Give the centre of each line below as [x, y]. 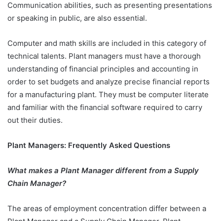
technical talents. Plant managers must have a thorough [104, 56]
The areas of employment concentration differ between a [107, 208]
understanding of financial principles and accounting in [103, 69]
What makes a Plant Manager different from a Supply [103, 170]
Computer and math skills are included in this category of [107, 43]
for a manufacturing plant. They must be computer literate [108, 94]
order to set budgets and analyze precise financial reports [109, 81]
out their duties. [35, 120]
